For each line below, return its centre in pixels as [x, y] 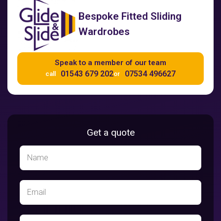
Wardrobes [104, 32]
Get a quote [110, 133]
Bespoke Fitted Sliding [130, 17]
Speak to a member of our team [110, 63]
